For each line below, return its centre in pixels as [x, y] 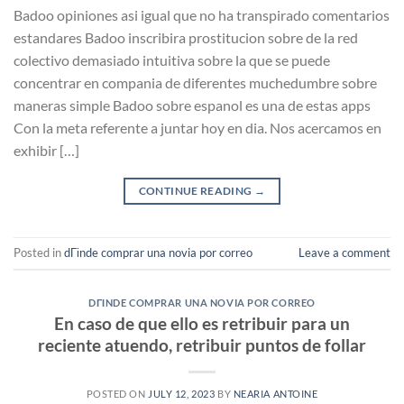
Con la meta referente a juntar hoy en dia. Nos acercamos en [197, 127]
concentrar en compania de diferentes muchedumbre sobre [195, 82]
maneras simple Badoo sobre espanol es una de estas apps [192, 105]
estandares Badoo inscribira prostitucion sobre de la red [186, 37]
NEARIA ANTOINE [275, 393]
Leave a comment [344, 253]
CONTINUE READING [196, 190]
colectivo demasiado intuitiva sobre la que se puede [172, 60]
